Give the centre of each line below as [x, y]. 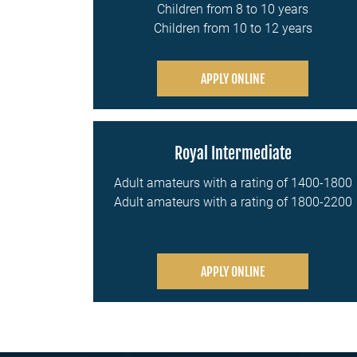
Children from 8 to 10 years [233, 9]
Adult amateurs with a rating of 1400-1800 [233, 183]
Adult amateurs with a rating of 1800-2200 [233, 202]
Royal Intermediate [233, 153]
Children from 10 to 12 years [233, 28]
